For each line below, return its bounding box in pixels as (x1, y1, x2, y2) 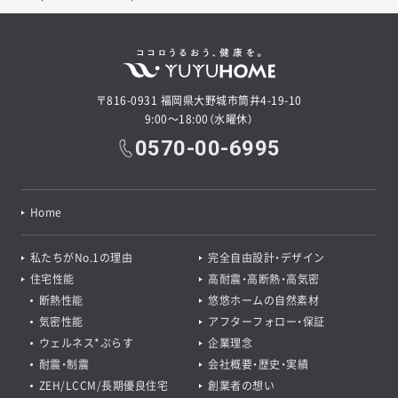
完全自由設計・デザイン (208, 250, 325, 267)
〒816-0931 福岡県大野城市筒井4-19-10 (95, 92, 302, 109)
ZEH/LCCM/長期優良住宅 (38, 378, 169, 394)
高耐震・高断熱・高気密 (208, 271, 320, 288)
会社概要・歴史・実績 (208, 356, 308, 373)
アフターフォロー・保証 (208, 314, 325, 330)
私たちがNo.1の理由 (29, 250, 133, 267)
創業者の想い (208, 378, 275, 394)
